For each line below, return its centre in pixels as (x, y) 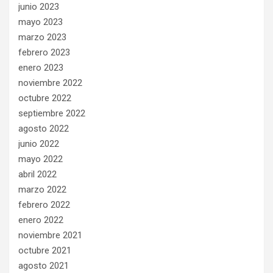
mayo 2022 (41, 159)
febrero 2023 (44, 52)
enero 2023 (41, 67)
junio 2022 (39, 144)
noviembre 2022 (50, 83)
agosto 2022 (44, 128)
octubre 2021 (45, 250)
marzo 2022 (42, 189)
